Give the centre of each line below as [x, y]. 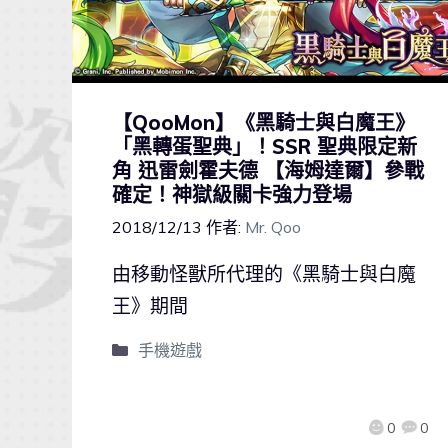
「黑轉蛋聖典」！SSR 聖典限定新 [264, 147]
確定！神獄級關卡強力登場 [232, 195]
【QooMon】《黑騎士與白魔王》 [263, 123]
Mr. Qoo [273, 227]
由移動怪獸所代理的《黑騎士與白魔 [264, 274]
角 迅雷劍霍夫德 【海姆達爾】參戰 [268, 171]
